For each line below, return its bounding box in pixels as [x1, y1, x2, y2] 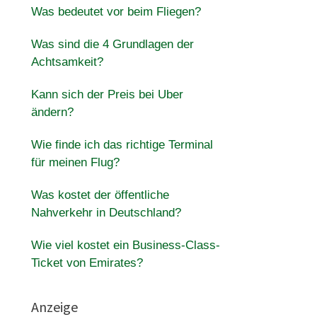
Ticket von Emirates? [30, 256, 143, 270]
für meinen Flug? [30, 156, 120, 169]
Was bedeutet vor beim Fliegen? [30, 5, 201, 18]
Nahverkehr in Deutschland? [30, 206, 181, 219]
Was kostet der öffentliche [30, 188, 169, 202]
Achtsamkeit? [30, 55, 103, 69]
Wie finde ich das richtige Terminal [30, 138, 213, 151]
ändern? [30, 105, 74, 119]
